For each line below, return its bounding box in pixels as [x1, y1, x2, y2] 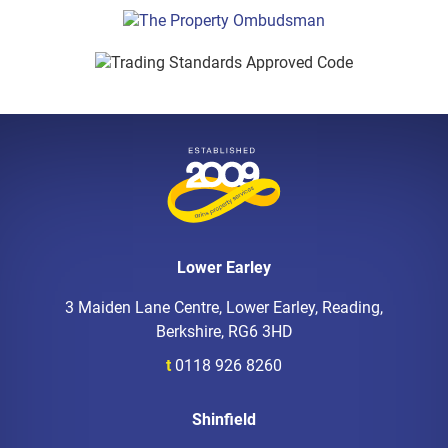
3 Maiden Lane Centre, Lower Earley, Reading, [65, 298, 383, 318]
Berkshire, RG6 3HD [155, 322, 293, 342]
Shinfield [192, 410, 256, 430]
